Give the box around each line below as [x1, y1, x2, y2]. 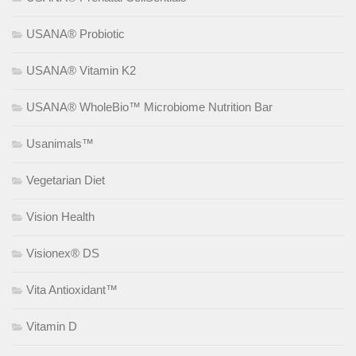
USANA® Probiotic [26, 26, 125, 41]
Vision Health [26, 209, 95, 223]
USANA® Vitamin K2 [26, 63, 136, 77]
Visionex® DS [26, 246, 99, 260]
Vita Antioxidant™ [26, 282, 118, 296]
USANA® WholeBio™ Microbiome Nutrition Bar [26, 99, 273, 114]
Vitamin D [26, 319, 77, 333]
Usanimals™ [26, 136, 94, 150]
